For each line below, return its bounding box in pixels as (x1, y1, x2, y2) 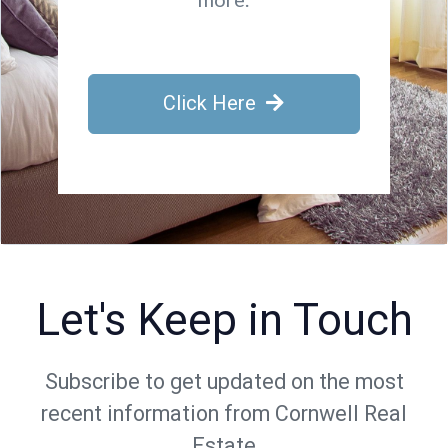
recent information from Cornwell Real (41, 400, 407, 426)
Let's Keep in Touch (35, 293, 413, 346)
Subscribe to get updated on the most (44, 368, 404, 394)
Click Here (163, 90, 257, 115)
